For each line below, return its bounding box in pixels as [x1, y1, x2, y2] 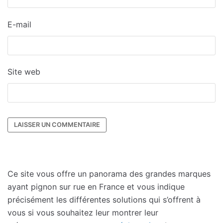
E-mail [7, 19, 31, 29]
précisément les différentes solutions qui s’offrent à [7, 194, 201, 205]
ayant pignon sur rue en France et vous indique [7, 181, 185, 192]
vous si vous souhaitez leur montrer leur [7, 207, 158, 218]
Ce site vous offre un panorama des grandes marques [7, 168, 211, 179]
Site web [7, 66, 40, 77]
